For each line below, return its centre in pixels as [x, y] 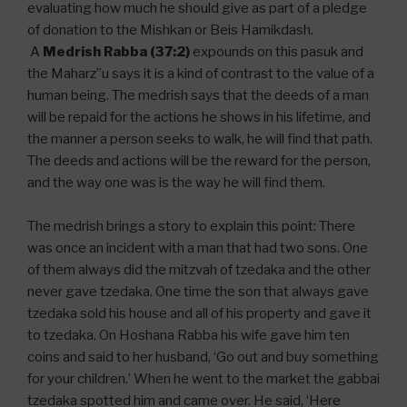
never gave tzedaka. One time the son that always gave [198, 292]
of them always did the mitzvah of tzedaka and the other [199, 270]
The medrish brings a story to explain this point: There [191, 227]
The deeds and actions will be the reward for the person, [199, 161]
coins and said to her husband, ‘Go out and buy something [203, 357]
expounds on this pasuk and [277, 52]
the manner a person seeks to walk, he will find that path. [200, 139]
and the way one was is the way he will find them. [176, 183]
